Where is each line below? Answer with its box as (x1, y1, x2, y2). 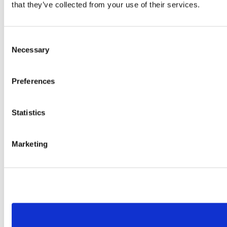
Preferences (12, 77, 55, 85)
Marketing (12, 139, 48, 148)
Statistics (12, 108, 45, 117)
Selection (4, 47, 34, 56)
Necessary (12, 45, 49, 54)
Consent (4, 35, 32, 44)
